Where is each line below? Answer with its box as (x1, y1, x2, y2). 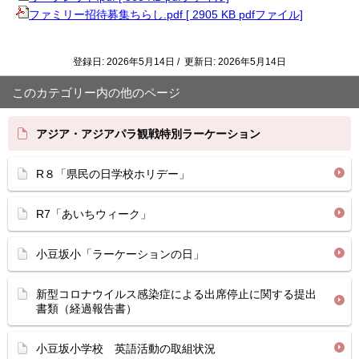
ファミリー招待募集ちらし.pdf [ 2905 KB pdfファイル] (29, 8, 303, 21)
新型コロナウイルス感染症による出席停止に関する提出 (36, 288, 317, 301)
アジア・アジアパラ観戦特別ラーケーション (36, 127, 260, 140)
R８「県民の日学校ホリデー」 (36, 167, 190, 180)
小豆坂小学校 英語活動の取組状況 (36, 342, 216, 355)
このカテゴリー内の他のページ (12, 86, 180, 99)
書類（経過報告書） (36, 302, 137, 315)
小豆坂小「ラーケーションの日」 (36, 248, 204, 260)
